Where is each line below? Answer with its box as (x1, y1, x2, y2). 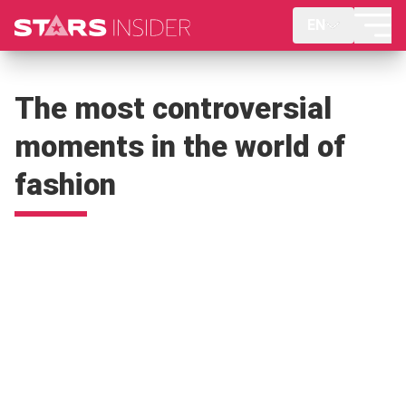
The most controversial (14, 91, 332, 126)
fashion (14, 167, 116, 202)
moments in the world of (14, 129, 345, 164)
